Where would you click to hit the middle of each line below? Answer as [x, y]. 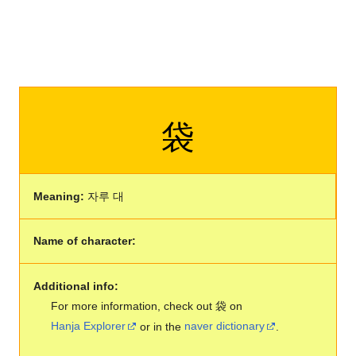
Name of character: [84, 241]
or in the [161, 326]
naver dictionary [225, 326]
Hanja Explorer [89, 326]
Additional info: [75, 286]
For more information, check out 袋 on [147, 306]
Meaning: [58, 196]
